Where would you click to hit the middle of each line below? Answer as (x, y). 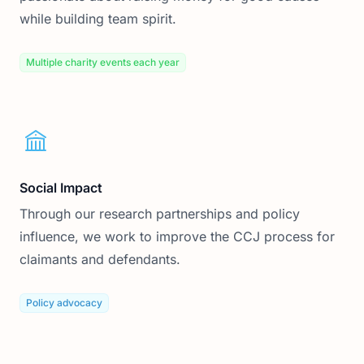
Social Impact (61, 188)
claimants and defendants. (100, 259)
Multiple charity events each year (103, 62)
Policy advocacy (64, 303)
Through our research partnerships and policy (160, 214)
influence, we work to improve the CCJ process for (177, 236)
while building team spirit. (98, 19)
